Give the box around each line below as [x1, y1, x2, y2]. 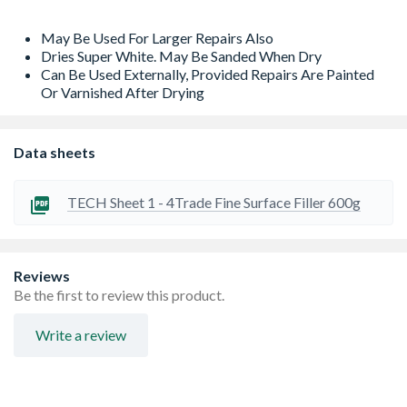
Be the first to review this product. [14, 286, 224, 303]
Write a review [35, 326, 126, 343]
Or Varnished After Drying [41, 84, 204, 101]
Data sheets [14, 144, 95, 161]
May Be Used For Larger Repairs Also [41, 29, 273, 46]
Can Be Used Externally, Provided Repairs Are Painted [41, 65, 374, 83]
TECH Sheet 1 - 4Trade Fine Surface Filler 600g [67, 194, 361, 211]
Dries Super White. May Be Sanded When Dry [41, 47, 322, 65]
